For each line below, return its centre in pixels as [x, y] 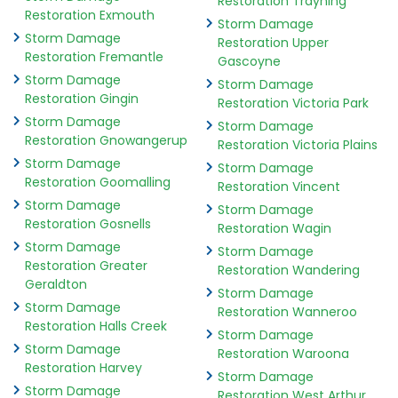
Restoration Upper [273, 43]
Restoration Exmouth [90, 16]
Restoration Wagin [274, 229]
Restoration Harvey [84, 368]
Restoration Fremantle [94, 57]
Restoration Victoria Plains [297, 145]
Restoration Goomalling [98, 183]
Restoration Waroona [283, 354]
